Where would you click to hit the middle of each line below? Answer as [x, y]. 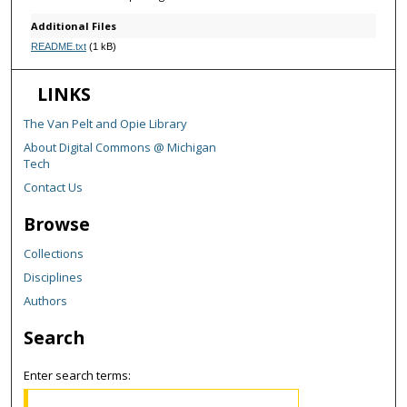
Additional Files [73, 26]
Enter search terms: [78, 376]
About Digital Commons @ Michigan [120, 148]
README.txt [58, 47]
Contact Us [54, 188]
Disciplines [54, 278]
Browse [57, 224]
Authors [46, 301]
